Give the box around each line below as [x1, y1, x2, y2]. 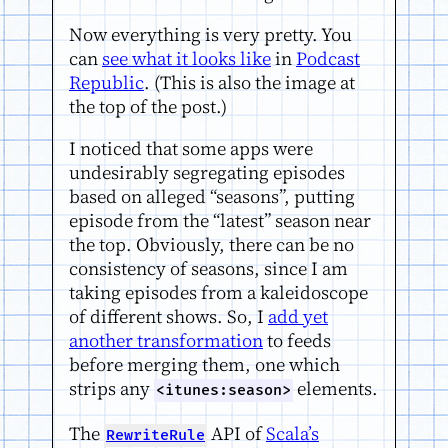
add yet [268, 304, 328, 330]
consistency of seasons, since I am [69, 256, 348, 282]
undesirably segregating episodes [69, 160, 345, 186]
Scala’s [266, 420, 319, 446]
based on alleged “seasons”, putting [69, 184, 355, 210]
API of [207, 420, 266, 446]
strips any [69, 376, 154, 402]
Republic [69, 69, 144, 95]
